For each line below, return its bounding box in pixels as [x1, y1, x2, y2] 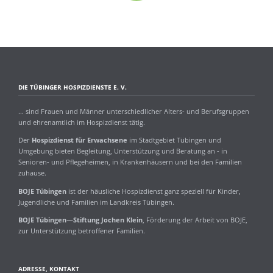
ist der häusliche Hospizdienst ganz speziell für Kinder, [66, 186, 241, 196]
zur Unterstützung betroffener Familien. [18, 225, 145, 235]
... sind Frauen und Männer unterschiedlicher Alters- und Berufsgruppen [18, 107, 249, 116]
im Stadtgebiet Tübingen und [127, 135, 221, 145]
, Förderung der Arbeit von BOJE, [142, 214, 247, 224]
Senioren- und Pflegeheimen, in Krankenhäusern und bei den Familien [18, 157, 242, 167]
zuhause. [18, 168, 46, 178]
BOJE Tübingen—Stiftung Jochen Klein [18, 214, 143, 224]
